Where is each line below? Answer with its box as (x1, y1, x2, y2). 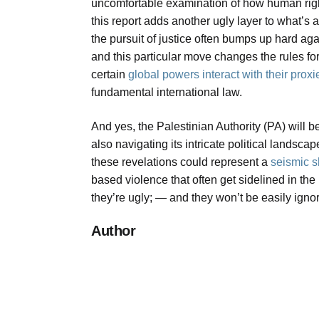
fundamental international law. (91, 86, 242, 99)
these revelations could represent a (91, 155, 271, 168)
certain (91, 68, 128, 81)
